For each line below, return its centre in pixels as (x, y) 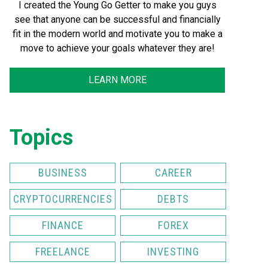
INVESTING (173, 252)
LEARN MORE (117, 80)
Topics (41, 138)
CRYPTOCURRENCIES (63, 199)
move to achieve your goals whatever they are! (117, 48)
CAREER (173, 173)
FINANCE (63, 225)
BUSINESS (63, 173)
